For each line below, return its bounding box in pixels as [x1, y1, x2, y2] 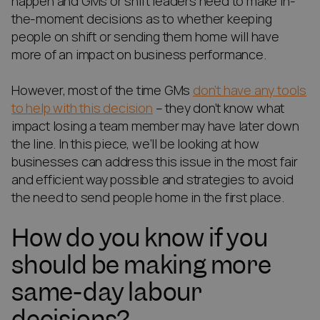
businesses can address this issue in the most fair [11, 154, 298, 171]
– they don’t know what [152, 100, 285, 117]
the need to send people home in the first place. [11, 189, 287, 206]
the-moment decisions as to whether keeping [11, 11, 272, 28]
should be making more [11, 249, 271, 281]
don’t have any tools [193, 82, 307, 99]
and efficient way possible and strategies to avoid [11, 171, 294, 189]
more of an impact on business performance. [11, 46, 269, 64]
